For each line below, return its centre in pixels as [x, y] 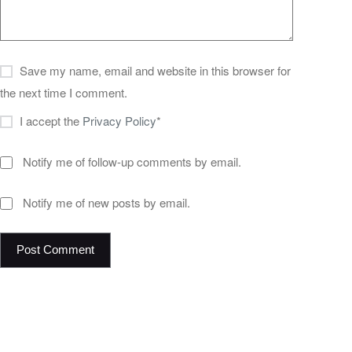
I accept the [51, 120]
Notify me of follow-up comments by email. [132, 161]
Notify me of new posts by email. [107, 202]
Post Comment [55, 250]
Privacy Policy [120, 120]
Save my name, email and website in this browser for [156, 70]
